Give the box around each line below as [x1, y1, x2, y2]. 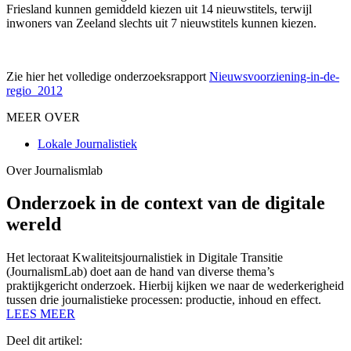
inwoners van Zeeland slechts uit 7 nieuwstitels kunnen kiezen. [6, 16, 317, 30]
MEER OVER [6, 110, 80, 124]
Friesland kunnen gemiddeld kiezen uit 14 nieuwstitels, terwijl [6, 2, 312, 16]
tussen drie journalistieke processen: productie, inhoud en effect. [6, 293, 321, 307]
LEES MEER [6, 307, 75, 321]
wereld [6, 214, 61, 235]
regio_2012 [6, 83, 63, 97]
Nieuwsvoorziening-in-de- [209, 69, 339, 83]
